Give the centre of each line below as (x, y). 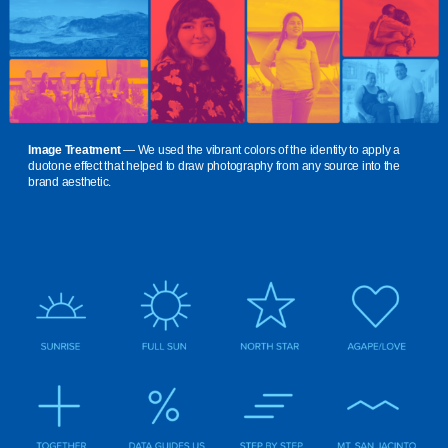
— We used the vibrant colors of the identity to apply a (260, 150)
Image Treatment (74, 150)
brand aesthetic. (70, 182)
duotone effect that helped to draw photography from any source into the (214, 166)
